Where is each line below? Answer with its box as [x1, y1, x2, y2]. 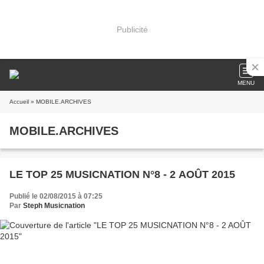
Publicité [116, 24, 148, 34]
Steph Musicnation [23, 202, 85, 210]
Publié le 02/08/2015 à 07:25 [9, 192, 103, 200]
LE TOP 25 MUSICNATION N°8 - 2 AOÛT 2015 [9, 169, 235, 180]
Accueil [9, 98, 29, 105]
